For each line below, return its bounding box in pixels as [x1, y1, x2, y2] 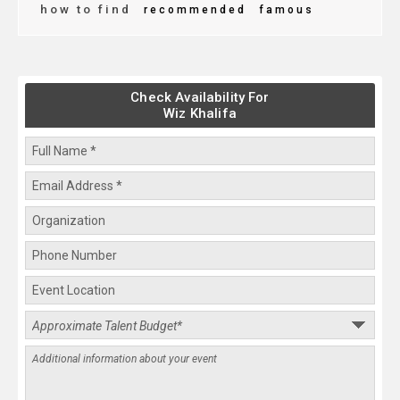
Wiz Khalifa [163, 105, 237, 122]
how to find [40, 2, 131, 17]
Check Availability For [130, 89, 270, 106]
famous [254, 4, 314, 17]
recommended [138, 4, 246, 17]
